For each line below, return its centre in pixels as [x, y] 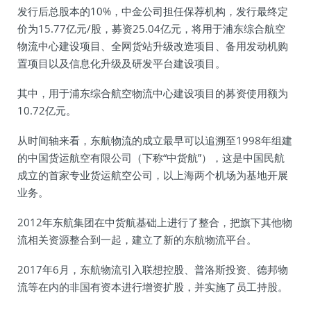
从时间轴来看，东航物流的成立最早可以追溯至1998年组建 [155, 140]
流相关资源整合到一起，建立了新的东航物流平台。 [137, 239]
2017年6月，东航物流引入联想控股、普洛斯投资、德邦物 [153, 269]
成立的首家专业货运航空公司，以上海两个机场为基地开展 [153, 175]
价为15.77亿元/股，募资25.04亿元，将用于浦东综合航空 [151, 28]
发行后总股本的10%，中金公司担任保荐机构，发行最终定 [153, 11]
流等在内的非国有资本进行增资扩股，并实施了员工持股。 [153, 287]
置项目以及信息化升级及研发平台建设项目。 [121, 63]
